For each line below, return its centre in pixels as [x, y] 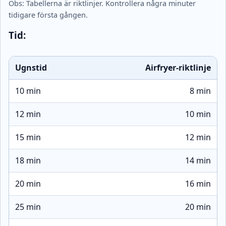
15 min [28, 137]
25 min [28, 207]
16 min [198, 183]
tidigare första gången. [48, 15]
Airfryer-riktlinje [178, 67]
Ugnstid [31, 67]
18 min [28, 160]
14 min [198, 160]
